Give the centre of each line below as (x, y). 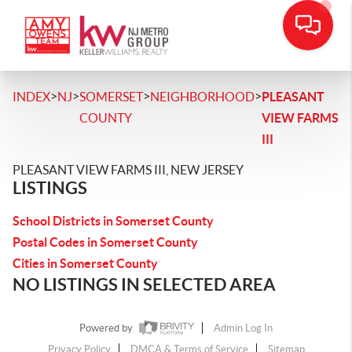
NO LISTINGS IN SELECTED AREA (144, 284)
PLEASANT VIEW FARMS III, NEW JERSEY (128, 170)
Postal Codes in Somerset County (105, 242)
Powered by (107, 328)
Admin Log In (243, 328)
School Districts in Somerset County (113, 221)
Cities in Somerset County (85, 263)
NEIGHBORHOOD (202, 97)
